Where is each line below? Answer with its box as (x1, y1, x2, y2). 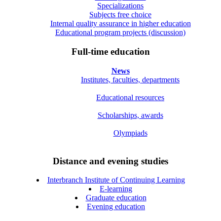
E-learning (100, 184, 132, 193)
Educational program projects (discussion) (55, 28, 185, 37)
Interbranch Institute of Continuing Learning (47, 176, 185, 184)
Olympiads (113, 128, 147, 137)
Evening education (87, 202, 145, 211)
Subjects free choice (89, 10, 151, 19)
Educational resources (96, 93, 164, 102)
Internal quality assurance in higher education (50, 19, 191, 28)
